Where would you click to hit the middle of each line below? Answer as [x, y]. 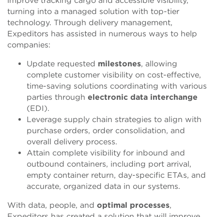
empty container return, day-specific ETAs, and [116, 175]
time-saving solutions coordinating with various [117, 86]
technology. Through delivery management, [90, 23]
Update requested [62, 64]
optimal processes [133, 205]
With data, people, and [52, 205]
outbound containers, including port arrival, [109, 164]
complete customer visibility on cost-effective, [114, 75]
